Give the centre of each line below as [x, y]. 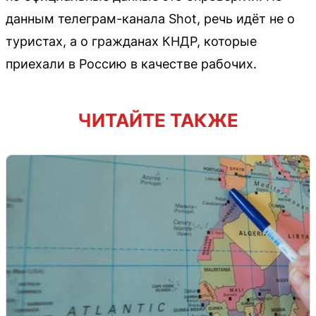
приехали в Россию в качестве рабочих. [131, 64]
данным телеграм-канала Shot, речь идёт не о [150, 19]
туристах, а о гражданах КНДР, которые [131, 42]
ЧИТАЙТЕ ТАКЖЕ [158, 121]
